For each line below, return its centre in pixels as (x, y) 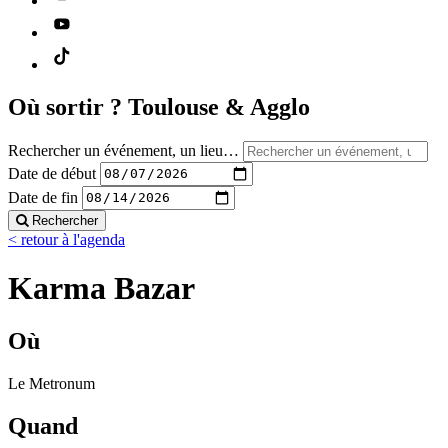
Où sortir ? (68, 106)
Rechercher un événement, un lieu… (123, 150)
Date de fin (43, 197)
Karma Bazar (101, 287)
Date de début (52, 173)
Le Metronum (51, 384)
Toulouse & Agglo (219, 106)
